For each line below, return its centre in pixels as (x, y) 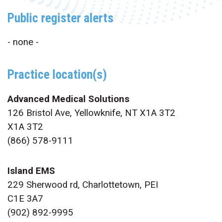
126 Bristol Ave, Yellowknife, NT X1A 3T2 (91, 113)
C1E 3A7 (25, 199)
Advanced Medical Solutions (68, 99)
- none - (23, 42)
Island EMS (31, 171)
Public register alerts (60, 18)
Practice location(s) (57, 74)
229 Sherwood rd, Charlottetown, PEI (83, 185)
